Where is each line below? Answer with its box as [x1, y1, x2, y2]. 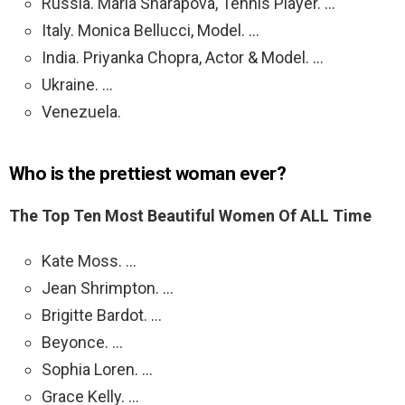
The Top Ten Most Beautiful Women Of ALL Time [9, 206, 372, 226]
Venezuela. [42, 102, 121, 122]
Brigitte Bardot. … [42, 306, 162, 325]
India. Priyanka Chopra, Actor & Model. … [42, 48, 324, 68]
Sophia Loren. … [42, 360, 153, 380]
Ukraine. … [42, 75, 113, 95]
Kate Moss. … [42, 251, 137, 271]
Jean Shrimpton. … [42, 278, 174, 298]
